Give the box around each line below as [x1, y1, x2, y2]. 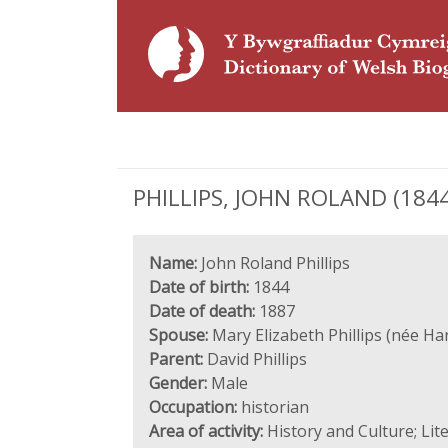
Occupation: [149, 396, 237, 418]
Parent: [149, 348, 203, 370]
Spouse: [149, 324, 208, 346]
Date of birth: [149, 276, 249, 298]
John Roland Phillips [197, 252, 350, 274]
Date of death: [149, 300, 255, 322]
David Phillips [203, 348, 307, 370]
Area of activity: [149, 420, 263, 442]
